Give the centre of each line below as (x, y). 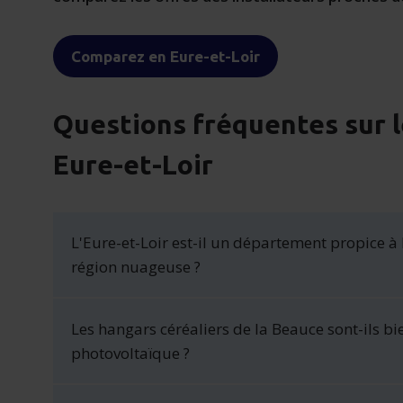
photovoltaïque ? (131, 353)
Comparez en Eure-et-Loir (166, 56)
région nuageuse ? (136, 267)
